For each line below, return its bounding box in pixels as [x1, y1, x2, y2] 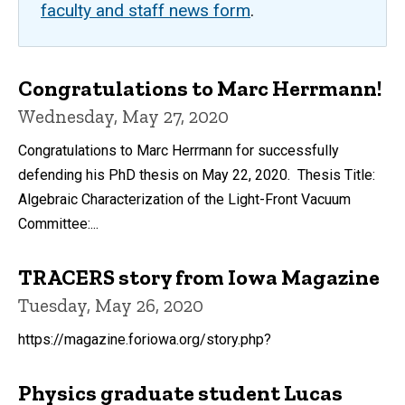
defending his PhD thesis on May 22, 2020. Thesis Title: [18, 165, 375, 184]
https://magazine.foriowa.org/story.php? [18, 330, 271, 348]
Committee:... [18, 214, 99, 232]
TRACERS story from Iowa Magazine [18, 263, 380, 290]
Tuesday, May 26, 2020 [18, 293, 203, 316]
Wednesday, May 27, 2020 [18, 104, 229, 127]
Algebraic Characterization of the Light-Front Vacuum [18, 190, 351, 208]
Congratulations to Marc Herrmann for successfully [18, 141, 339, 159]
